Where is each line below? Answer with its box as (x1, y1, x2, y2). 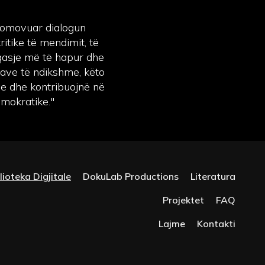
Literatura (190, 170, 235, 182)
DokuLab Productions (83, 170, 179, 182)
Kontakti (197, 217, 235, 230)
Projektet (163, 193, 204, 206)
